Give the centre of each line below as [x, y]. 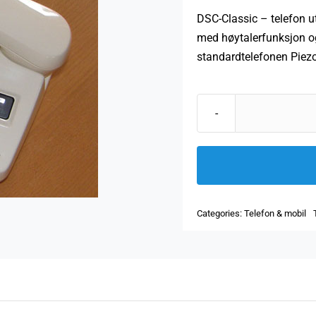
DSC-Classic [227, 18]
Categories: [220, 213]
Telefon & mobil [275, 213]
